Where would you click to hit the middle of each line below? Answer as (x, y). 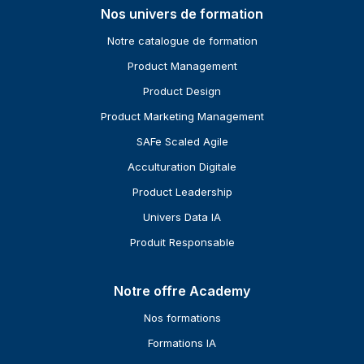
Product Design (182, 91)
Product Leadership (182, 192)
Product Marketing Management (182, 117)
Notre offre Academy (182, 291)
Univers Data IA (182, 217)
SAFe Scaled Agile (182, 142)
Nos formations (182, 318)
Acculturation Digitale (182, 167)
